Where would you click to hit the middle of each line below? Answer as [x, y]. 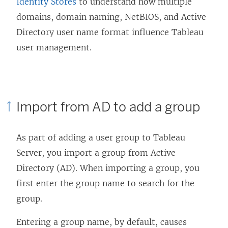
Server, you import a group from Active [96, 152]
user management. [54, 47]
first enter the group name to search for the [105, 183]
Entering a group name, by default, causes [102, 222]
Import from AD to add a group [108, 107]
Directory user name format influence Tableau [110, 32]
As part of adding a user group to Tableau [101, 137]
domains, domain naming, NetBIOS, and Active [111, 17]
